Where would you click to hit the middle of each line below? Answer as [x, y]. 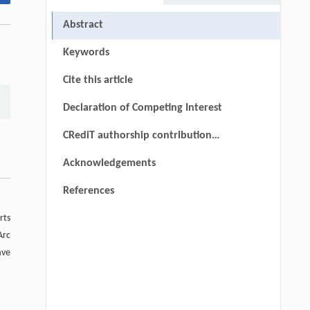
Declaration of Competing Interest [142, 108]
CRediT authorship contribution [137, 136]
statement [87, 155]
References [88, 191]
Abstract [83, 25]
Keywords [86, 53]
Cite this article [98, 81]
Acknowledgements [109, 164]
